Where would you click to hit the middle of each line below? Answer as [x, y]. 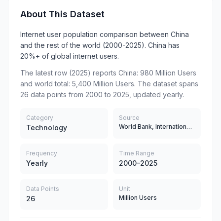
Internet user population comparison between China [105, 34]
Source [129, 118]
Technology [47, 128]
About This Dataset [62, 14]
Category [40, 118]
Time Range [137, 153]
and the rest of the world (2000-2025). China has [100, 45]
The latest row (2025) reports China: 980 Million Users [108, 73]
